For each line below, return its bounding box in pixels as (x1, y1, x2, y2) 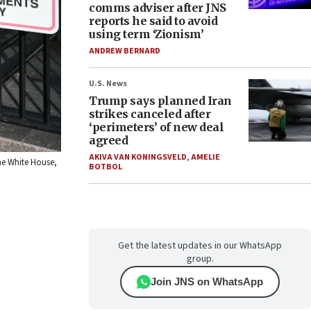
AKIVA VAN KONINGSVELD (89, 151, 187, 163)
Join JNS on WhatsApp (151, 276, 263, 287)
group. (186, 252, 214, 266)
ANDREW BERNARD (89, 45, 160, 57)
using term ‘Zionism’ (89, 27, 203, 41)
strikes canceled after (89, 107, 210, 121)
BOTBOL (89, 161, 122, 173)
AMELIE (191, 151, 220, 163)
